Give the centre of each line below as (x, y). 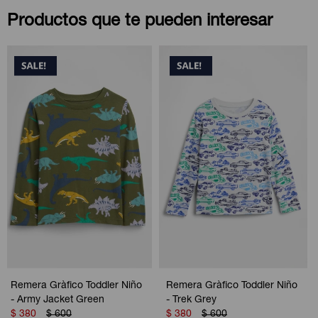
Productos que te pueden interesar (140, 22)
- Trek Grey (191, 301)
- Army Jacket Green (57, 301)
